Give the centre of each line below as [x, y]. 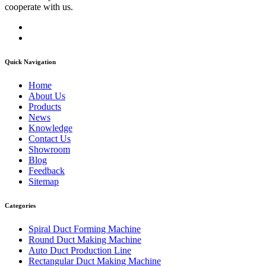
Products [45, 107]
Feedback [47, 171]
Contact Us [50, 139]
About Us [47, 96]
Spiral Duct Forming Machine [85, 229]
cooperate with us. [39, 7]
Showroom [49, 150]
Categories [20, 206]
